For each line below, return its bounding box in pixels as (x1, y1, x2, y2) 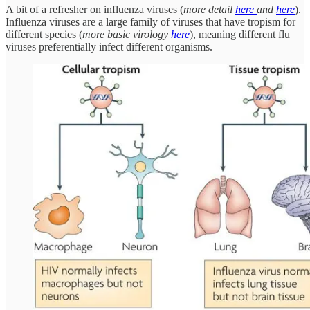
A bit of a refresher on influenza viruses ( (6, 3, 183, 16)
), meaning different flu (190, 28, 290, 41)
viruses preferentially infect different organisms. (6, 41, 212, 53)
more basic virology (82, 28, 171, 41)
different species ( (6, 28, 82, 41)
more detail (183, 3, 235, 16)
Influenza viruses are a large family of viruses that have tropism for (6, 16, 295, 28)
